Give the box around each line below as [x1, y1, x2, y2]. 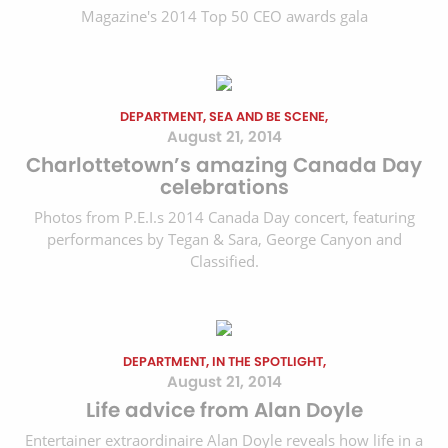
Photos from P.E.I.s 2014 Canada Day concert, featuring [33, 207, 415, 228]
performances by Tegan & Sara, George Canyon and [46, 229, 402, 250]
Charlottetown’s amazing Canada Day [26, 151, 422, 180]
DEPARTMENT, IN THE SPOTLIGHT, [122, 353, 326, 371]
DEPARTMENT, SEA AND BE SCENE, [120, 108, 328, 126]
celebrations [159, 173, 289, 202]
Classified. [189, 251, 259, 272]
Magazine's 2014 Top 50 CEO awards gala [80, 6, 368, 27]
